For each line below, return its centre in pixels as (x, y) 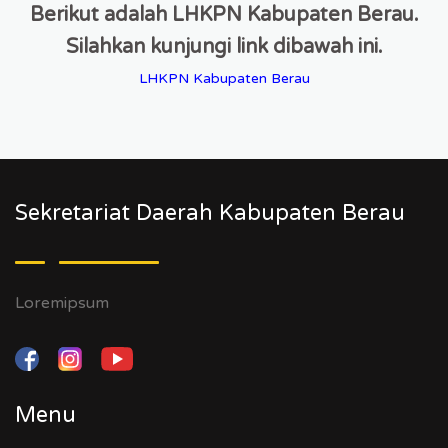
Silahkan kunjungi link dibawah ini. (224, 47)
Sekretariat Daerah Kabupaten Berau (210, 213)
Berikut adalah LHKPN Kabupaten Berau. (224, 15)
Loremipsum (62, 303)
